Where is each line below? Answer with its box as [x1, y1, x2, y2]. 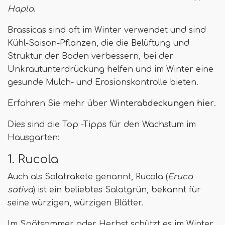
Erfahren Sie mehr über [8, 98, 110, 108]
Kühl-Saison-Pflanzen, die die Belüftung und [8, 38, 189, 48]
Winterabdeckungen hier [110, 98, 214, 108]
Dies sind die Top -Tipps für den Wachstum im [8, 120, 196, 129]
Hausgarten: [8, 133, 60, 142]
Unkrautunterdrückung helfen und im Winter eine [8, 64, 213, 74]
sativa [8, 185, 33, 194]
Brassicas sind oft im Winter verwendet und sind [8, 25, 206, 35]
